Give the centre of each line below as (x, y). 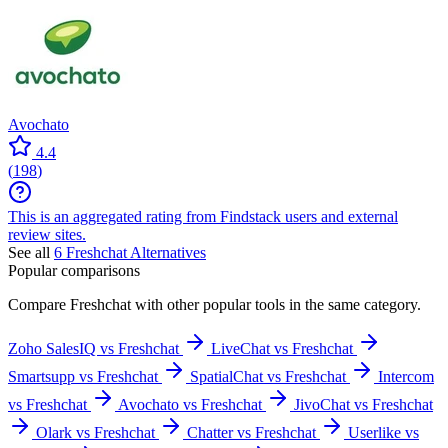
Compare (39, 304)
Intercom (406, 376)
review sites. (47, 234)
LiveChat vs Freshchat (282, 348)
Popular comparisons (74, 270)
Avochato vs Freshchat (190, 404)
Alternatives (166, 252)
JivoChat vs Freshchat (363, 404)
